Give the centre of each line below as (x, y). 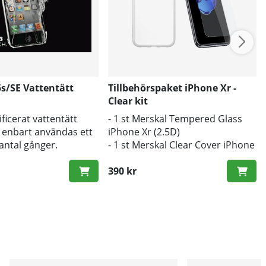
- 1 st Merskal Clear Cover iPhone (182, 145)
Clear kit (128, 101)
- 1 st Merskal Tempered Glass (175, 118)
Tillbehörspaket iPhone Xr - (172, 88)
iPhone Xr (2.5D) (144, 132)
